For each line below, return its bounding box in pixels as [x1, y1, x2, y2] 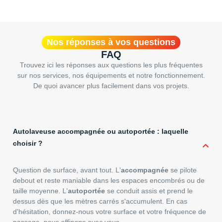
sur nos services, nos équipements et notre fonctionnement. [17, 71, 205, 80]
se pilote [168, 166, 197, 174]
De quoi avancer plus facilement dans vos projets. [33, 82, 189, 90]
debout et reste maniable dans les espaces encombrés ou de [13, 176, 205, 184]
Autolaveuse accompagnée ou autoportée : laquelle [13, 127, 188, 135]
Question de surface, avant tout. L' [13, 166, 121, 174]
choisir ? [13, 139, 43, 147]
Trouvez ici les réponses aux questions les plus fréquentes [19, 61, 203, 69]
